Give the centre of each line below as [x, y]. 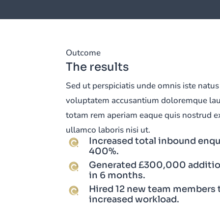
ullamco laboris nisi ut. [108, 130]
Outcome [83, 53]
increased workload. [134, 199]
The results [97, 67]
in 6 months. [117, 175]
